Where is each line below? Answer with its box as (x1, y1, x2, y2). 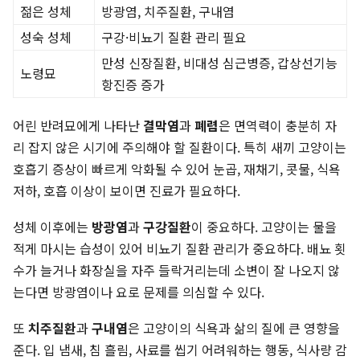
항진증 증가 (101, 75, 165, 95)
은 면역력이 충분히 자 (219, 116, 337, 136)
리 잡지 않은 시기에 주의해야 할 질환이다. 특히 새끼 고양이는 (13, 137, 346, 157)
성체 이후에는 (13, 217, 92, 237)
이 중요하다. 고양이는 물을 (191, 217, 337, 237)
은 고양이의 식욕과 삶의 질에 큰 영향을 (128, 318, 340, 338)
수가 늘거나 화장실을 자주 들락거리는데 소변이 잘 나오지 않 (13, 260, 340, 280)
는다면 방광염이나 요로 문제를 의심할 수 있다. (13, 282, 264, 302)
